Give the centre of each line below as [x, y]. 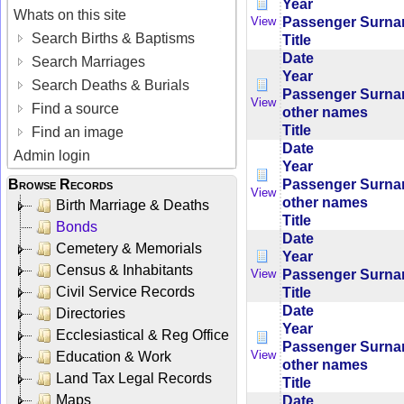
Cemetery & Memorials [129, 248]
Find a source [74, 108]
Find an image [76, 132]
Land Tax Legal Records [134, 378]
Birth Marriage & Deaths [133, 205]
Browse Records [60, 184]
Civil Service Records [125, 291]
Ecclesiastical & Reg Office [142, 335]
